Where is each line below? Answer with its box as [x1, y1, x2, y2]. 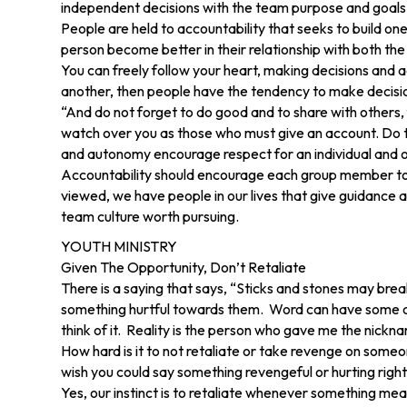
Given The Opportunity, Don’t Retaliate [61, 258, 307, 276]
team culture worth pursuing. [61, 207, 240, 225]
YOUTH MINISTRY [61, 237, 178, 255]
